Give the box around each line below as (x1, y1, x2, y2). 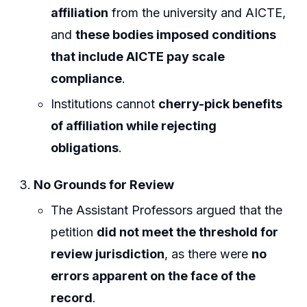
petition (51, 225, 97, 240)
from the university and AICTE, (108, 5, 286, 20)
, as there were (164, 247, 252, 262)
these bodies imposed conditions (75, 27, 277, 42)
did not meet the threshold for (97, 225, 279, 240)
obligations (51, 140, 119, 156)
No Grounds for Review (34, 177, 175, 192)
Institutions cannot (51, 97, 159, 112)
